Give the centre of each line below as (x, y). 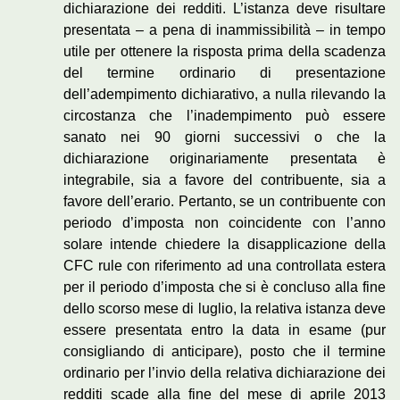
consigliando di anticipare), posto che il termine (225, 352)
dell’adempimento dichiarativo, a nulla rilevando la (225, 95)
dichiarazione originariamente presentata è (225, 159)
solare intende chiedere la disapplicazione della (225, 245)
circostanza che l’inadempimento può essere (225, 116)
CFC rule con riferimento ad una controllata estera (225, 266)
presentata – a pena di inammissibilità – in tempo (225, 30)
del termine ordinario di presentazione (225, 73)
